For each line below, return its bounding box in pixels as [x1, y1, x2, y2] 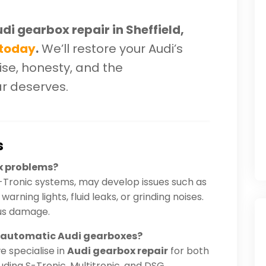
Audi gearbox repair [67, 244, 168, 258]
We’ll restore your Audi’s [39, 40, 183, 58]
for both [168, 244, 209, 258]
